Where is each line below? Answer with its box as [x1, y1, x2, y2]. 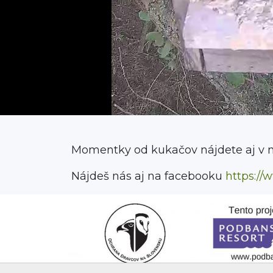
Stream [49, 102, 69, 109]
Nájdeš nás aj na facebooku [71, 169, 225, 183]
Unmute [37, 105, 58, 112]
